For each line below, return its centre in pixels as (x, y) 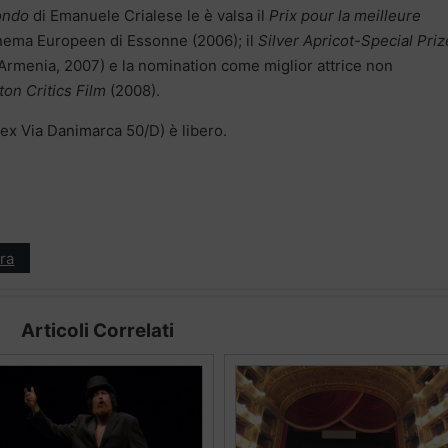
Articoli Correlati (97, 331)
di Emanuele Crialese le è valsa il (149, 16)
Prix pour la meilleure (345, 16)
